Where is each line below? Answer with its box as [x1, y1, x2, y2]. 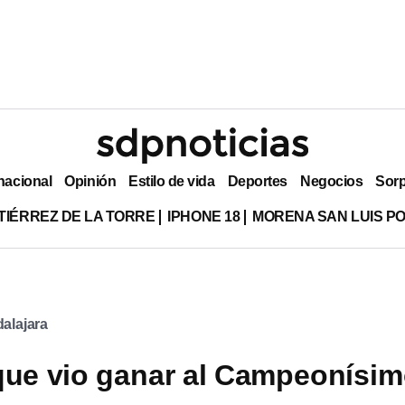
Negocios [299, 173, 363, 189]
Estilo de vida [128, 173, 215, 189]
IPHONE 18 [167, 208, 240, 224]
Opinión [64, 173, 117, 189]
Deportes [227, 173, 287, 189]
